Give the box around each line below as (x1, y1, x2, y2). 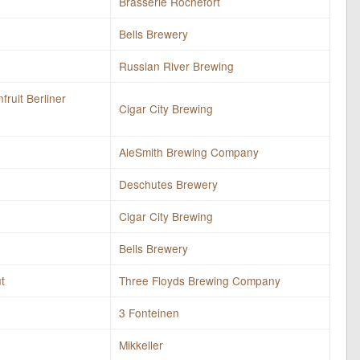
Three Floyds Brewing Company (119, 272, 280, 288)
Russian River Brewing (119, 57, 234, 74)
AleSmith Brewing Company (119, 143, 259, 160)
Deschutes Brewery (119, 175, 218, 192)
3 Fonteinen (119, 304, 179, 321)
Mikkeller (119, 336, 163, 353)
